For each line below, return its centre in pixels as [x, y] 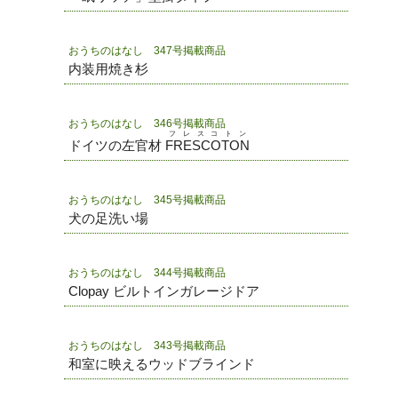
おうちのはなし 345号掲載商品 [147, 200]
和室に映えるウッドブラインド [162, 364]
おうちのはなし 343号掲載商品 [147, 346]
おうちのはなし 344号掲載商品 [147, 273]
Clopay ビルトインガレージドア [164, 291]
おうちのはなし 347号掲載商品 [147, 51]
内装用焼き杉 [108, 69]
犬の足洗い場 [108, 218]
